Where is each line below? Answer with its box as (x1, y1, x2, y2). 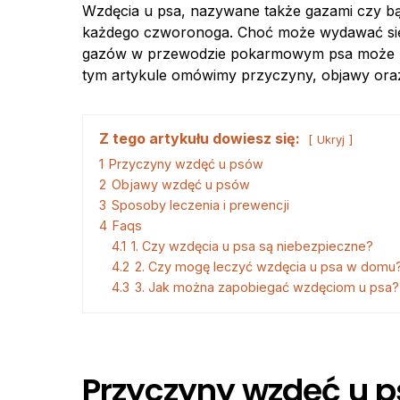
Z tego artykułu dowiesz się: (99, 129, 300, 147)
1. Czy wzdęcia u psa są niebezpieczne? (131, 238, 373, 254)
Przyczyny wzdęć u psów (109, 156, 263, 171)
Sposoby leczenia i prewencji (112, 197, 289, 212)
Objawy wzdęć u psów (112, 177, 250, 192)
